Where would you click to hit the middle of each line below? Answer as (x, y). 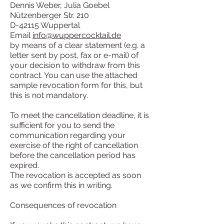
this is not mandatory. (49, 95)
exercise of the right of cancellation (74, 145)
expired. (24, 165)
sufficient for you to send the (62, 125)
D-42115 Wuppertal (45, 25)
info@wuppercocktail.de (77, 35)
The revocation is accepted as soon (75, 175)
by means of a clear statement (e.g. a (77, 45)
